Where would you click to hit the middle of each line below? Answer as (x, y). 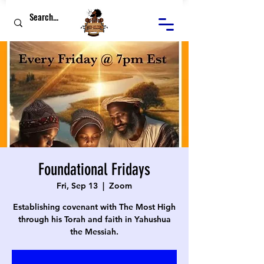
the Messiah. (94, 232)
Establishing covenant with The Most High (94, 207)
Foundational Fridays (94, 169)
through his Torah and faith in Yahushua (94, 219)
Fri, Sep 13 (77, 186)
